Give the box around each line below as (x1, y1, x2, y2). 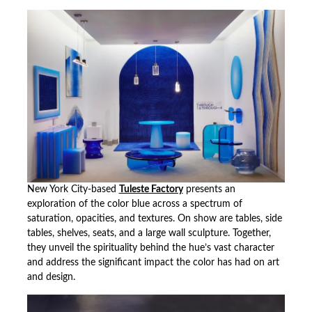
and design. (26, 272, 75, 282)
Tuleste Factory (118, 184, 183, 194)
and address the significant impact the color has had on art (26, 257, 279, 267)
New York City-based (26, 184, 119, 194)
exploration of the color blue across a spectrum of (26, 198, 242, 209)
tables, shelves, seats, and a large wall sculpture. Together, (26, 228, 271, 238)
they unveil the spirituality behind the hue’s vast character (26, 242, 274, 253)
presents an (182, 184, 235, 194)
